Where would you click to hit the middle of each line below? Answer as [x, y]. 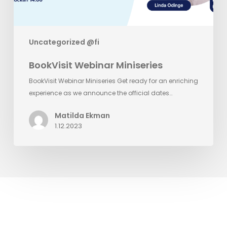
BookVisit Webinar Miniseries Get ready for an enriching [113, 81]
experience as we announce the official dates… [100, 93]
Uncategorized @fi [64, 42]
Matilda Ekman [82, 116]
